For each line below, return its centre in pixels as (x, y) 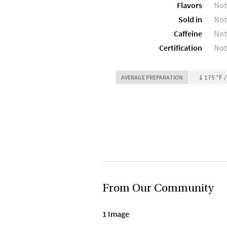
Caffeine (188, 33)
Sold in (190, 19)
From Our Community (158, 189)
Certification (181, 48)
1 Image (116, 214)
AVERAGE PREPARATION (152, 77)
